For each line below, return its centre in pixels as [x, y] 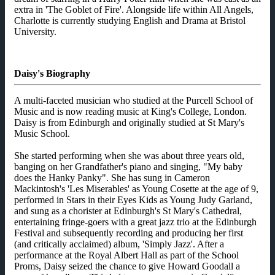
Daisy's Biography [52, 74]
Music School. [42, 134]
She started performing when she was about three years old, [129, 156]
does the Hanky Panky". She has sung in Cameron [112, 178]
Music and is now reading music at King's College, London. [130, 112]
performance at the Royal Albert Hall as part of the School [126, 255]
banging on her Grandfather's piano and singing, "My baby [128, 167]
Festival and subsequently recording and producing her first [129, 233]
